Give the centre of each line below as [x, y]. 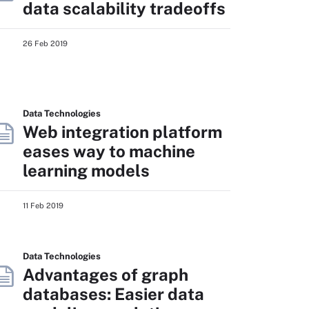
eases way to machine [109, 151]
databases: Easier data [113, 294]
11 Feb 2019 [43, 206]
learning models [86, 170]
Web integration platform [122, 132]
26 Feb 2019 [45, 43]
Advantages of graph [106, 275]
